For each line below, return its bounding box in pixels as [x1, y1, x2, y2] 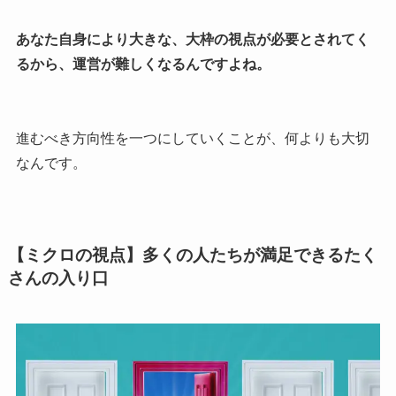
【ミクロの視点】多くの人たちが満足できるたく [7, 245, 377, 264]
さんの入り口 [7, 268, 109, 287]
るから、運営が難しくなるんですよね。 [15, 57, 270, 72]
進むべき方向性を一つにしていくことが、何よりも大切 [15, 131, 369, 147]
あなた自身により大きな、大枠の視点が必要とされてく [15, 32, 369, 48]
